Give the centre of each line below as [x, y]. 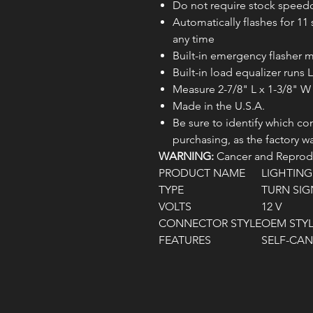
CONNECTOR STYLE [210, 224]
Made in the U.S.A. [219, 106]
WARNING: [186, 156]
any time [194, 39]
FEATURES [185, 240]
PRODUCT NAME [202, 173]
